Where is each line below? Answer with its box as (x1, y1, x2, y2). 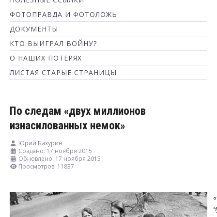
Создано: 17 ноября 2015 (18, 147, 92, 155)
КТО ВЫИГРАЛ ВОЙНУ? (10, 39, 97, 48)
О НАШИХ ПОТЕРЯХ (10, 53, 82, 62)
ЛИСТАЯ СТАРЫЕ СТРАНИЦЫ (10, 68, 117, 77)
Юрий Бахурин (18, 139, 62, 148)
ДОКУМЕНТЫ (10, 24, 58, 33)
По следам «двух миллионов (10, 104, 146, 118)
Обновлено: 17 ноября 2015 (18, 155, 101, 163)
